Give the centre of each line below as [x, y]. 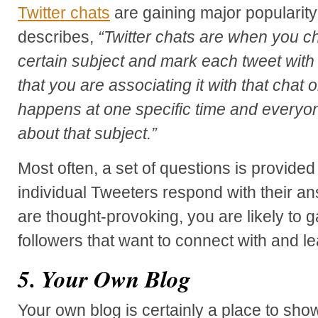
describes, [58, 37]
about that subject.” [87, 133]
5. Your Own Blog [104, 278]
